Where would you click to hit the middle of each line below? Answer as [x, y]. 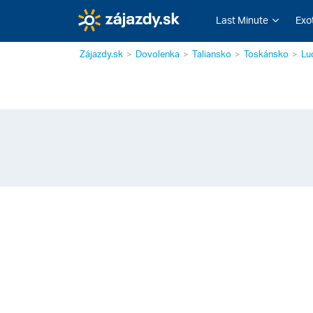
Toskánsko [266, 54]
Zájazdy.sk [101, 54]
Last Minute [242, 20]
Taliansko [212, 54]
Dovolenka [158, 54]
